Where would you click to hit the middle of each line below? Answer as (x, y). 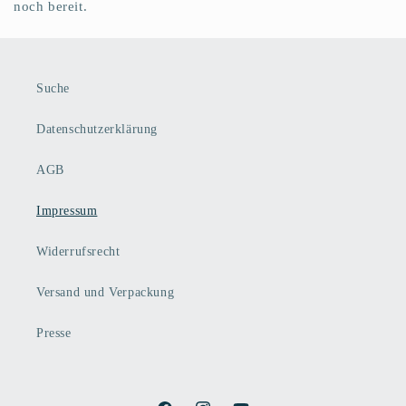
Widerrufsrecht (78, 251)
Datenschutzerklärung (97, 129)
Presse (54, 333)
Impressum (67, 211)
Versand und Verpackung (106, 292)
